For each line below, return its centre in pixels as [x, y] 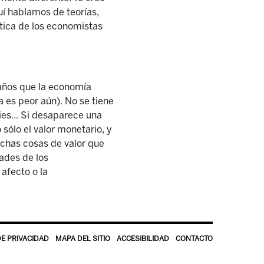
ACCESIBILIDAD [143, 238]
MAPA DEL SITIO [83, 238]
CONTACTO [194, 238]
